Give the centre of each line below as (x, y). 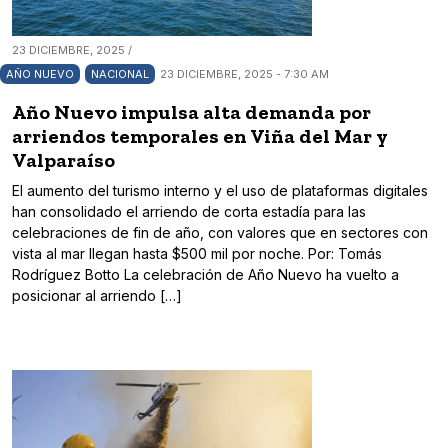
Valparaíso (63, 160)
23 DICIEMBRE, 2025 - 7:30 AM (244, 74)
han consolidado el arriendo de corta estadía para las (189, 212)
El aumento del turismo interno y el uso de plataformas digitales (220, 191)
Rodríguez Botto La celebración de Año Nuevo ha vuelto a (205, 275)
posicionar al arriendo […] (97, 296)
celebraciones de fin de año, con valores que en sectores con (220, 233)
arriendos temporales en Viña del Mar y (200, 136)
